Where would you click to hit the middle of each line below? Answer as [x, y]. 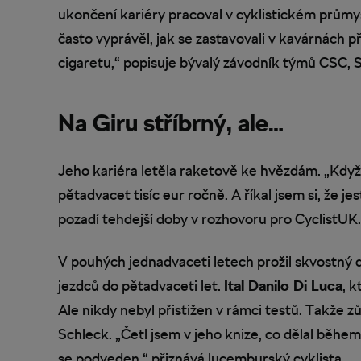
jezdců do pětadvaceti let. [141, 285]
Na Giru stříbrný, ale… [171, 122]
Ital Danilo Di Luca [283, 285]
